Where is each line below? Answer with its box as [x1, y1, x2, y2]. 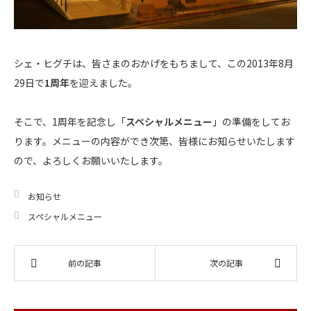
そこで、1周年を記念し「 [14, 114, 126, 128]
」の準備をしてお [212, 114, 290, 128]
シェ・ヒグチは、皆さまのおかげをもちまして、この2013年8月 [14, 56, 294, 70]
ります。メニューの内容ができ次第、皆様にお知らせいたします [14, 133, 295, 148]
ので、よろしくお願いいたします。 [14, 153, 168, 167]
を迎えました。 [69, 75, 137, 90]
